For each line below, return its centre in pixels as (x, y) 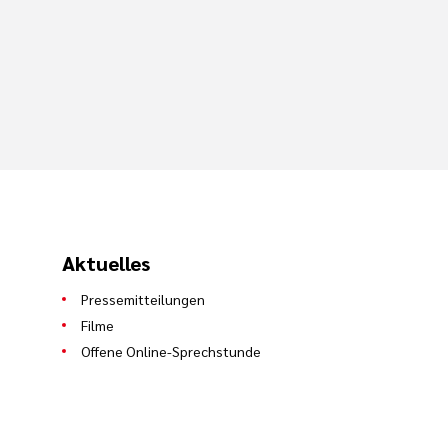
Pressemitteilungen (142, 298)
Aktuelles (105, 262)
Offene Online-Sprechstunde (170, 350)
